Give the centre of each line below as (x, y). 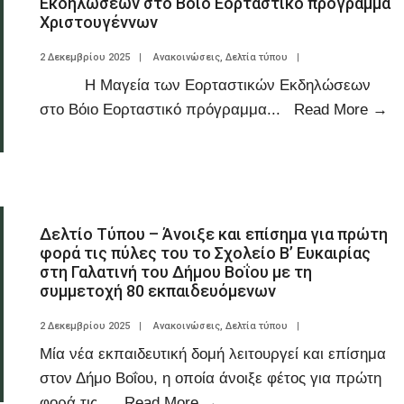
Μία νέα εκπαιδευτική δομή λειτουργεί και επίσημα (213, 353)
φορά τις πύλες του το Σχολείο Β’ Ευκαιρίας (205, 253)
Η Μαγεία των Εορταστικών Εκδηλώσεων (205, 85)
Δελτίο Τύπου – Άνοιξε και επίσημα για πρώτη (214, 234)
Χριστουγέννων (99, 22)
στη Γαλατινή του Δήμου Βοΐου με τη (176, 272)
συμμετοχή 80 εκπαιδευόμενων (158, 291)
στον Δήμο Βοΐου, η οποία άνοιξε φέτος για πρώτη (211, 378)
